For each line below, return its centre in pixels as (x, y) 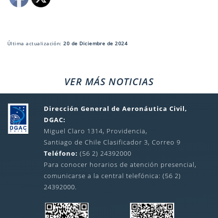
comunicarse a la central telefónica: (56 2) (112, 176)
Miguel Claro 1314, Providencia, (95, 131)
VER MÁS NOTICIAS (109, 82)
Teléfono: (61, 153)
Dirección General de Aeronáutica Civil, (115, 109)
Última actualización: (36, 43)
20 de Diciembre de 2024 (96, 43)
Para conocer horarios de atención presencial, (120, 164)
